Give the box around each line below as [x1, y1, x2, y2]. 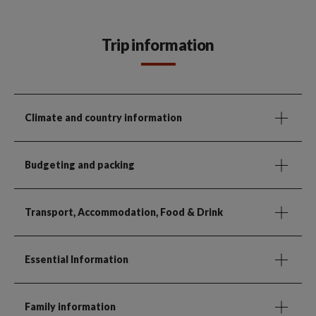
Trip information [102, 35, 214, 55]
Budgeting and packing [25, 159, 135, 171]
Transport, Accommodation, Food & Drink [25, 206, 223, 219]
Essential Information [25, 253, 128, 266]
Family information [25, 300, 116, 313]
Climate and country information [25, 111, 182, 124]
